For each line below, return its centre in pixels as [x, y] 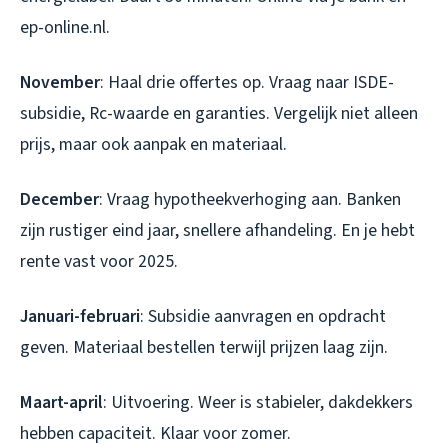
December [59, 199]
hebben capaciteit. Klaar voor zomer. [155, 433]
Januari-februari [80, 316]
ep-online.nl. [65, 27]
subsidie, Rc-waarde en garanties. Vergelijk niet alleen [219, 113]
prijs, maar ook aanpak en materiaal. [153, 144]
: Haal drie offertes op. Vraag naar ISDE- [247, 82]
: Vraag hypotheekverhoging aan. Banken [250, 199]
